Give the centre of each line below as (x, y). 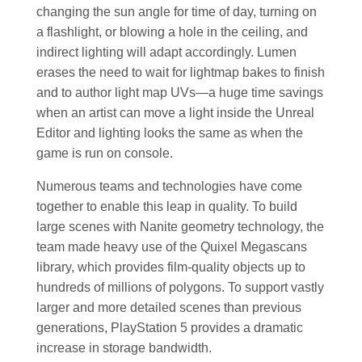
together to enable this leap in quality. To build (167, 207)
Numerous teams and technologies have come (169, 187)
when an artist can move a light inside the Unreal (175, 113)
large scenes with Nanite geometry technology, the (180, 227)
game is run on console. (105, 154)
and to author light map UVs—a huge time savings (180, 93)
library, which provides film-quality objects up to (171, 267)
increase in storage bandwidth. (124, 348)
